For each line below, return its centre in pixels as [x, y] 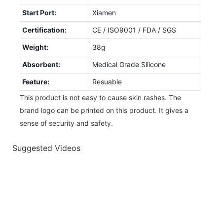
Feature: [36, 81]
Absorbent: [41, 64]
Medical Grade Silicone [129, 64]
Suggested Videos [46, 148]
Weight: [35, 47]
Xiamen [104, 12]
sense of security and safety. [66, 123]
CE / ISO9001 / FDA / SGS [134, 30]
